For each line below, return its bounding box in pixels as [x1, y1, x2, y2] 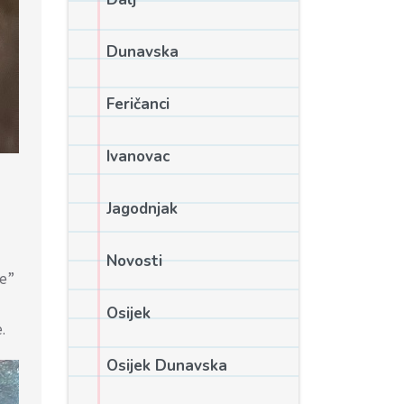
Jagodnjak [106, 198, 178, 219]
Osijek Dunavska [106, 355, 227, 376]
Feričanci [106, 94, 170, 115]
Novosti [106, 251, 162, 271]
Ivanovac [106, 146, 170, 167]
